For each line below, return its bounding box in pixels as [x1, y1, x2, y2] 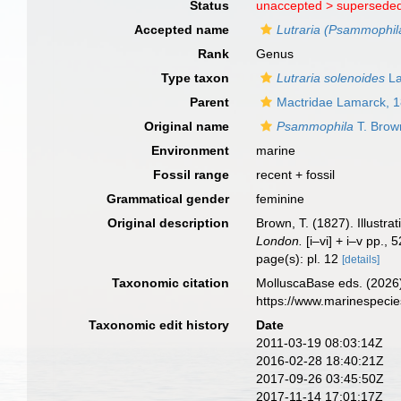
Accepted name [134, 22, 230, 37]
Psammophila [277, 119, 354, 133]
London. [256, 234, 303, 248]
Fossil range [153, 167, 230, 182]
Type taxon [161, 71, 230, 85]
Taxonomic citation [112, 276, 230, 290]
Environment [151, 143, 230, 158]
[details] [342, 253, 380, 266]
